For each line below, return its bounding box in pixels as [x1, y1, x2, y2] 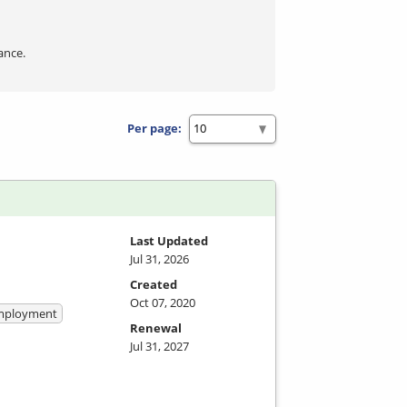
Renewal [130, 319, 182, 336]
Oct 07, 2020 [130, 293, 195, 311]
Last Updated [130, 232, 208, 249]
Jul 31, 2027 [130, 337, 189, 354]
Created [130, 275, 177, 293]
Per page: [127, 120, 182, 137]
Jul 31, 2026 [130, 250, 189, 267]
